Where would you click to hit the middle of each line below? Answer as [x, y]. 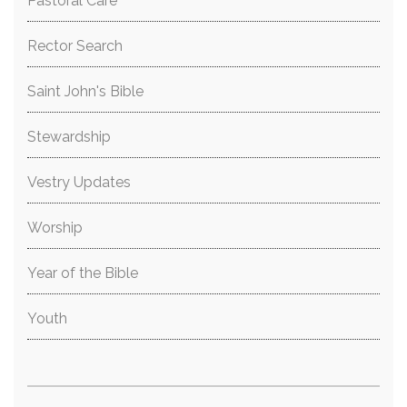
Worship [55, 228]
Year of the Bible [83, 273]
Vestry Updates [79, 182]
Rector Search [75, 46]
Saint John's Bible [85, 91]
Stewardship [69, 137]
